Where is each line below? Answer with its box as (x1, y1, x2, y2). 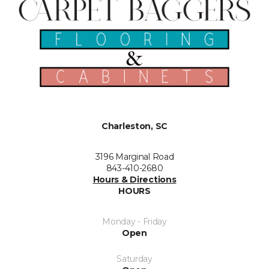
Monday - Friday (102, 216, 167, 227)
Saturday (116, 253, 153, 264)
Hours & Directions (92, 174, 177, 185)
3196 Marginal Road (95, 151, 174, 162)
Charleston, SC (101, 121, 168, 131)
